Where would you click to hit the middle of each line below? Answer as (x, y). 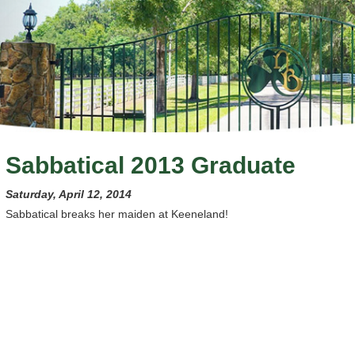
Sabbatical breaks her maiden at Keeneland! (120, 214)
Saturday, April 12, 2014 (68, 194)
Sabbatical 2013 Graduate (150, 165)
